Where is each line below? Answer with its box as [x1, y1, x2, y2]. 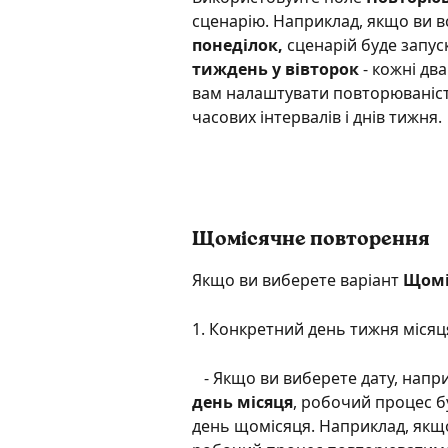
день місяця [192, 390, 293, 413]
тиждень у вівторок [192, 58, 359, 81]
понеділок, [192, 34, 287, 57]
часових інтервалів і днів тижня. [192, 106, 442, 129]
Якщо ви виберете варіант [192, 268, 403, 291]
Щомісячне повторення [192, 229, 434, 250]
